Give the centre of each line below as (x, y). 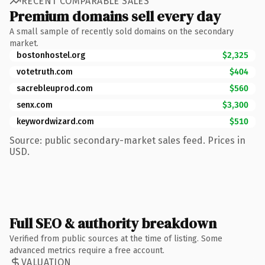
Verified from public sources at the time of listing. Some (116, 238)
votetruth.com (45, 72)
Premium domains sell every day (115, 16)
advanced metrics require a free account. (87, 250)
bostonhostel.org (51, 55)
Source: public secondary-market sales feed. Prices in (127, 140)
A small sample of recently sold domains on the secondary (122, 31)
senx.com (35, 105)
